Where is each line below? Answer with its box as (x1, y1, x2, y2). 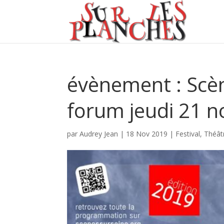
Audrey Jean (79, 129, 118, 138)
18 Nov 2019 (126, 129, 168, 138)
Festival (175, 129, 200, 138)
